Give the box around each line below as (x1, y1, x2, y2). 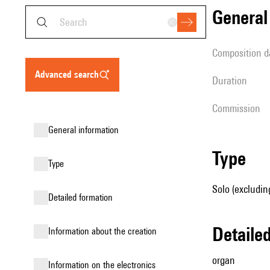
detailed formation (54, 192, 113, 203)
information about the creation (51, 225, 157, 237)
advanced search (40, 69, 99, 80)
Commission (218, 102, 260, 115)
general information (54, 124, 119, 136)
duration (218, 74, 247, 87)
